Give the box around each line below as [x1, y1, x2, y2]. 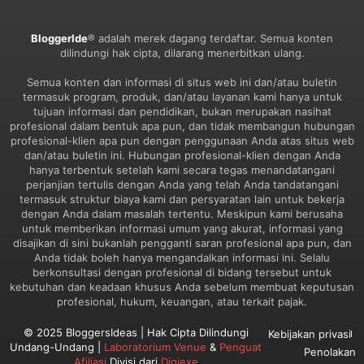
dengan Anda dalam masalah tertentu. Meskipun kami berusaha [21, 207, 343, 220]
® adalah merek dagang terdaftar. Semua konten [88, 32, 333, 45]
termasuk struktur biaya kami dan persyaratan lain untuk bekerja [19, 193, 344, 206]
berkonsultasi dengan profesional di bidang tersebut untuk [32, 266, 331, 279]
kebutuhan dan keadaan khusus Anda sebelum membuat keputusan [10, 280, 354, 293]
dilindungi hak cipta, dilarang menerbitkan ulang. [59, 46, 305, 59]
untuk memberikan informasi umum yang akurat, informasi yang [21, 222, 343, 235]
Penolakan [304, 345, 356, 358]
